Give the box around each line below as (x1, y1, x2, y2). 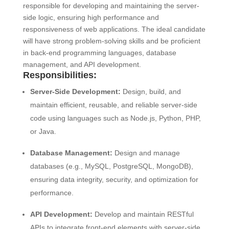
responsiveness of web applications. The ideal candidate (22, 25, 205, 33)
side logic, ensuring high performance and (22, 13, 159, 21)
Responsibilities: (22, 70, 97, 80)
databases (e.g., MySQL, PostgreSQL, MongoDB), (30, 162, 193, 170)
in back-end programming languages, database (22, 49, 176, 57)
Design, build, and (120, 87, 181, 96)
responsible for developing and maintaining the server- (22, 2, 199, 10)
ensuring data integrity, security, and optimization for (30, 175, 198, 184)
